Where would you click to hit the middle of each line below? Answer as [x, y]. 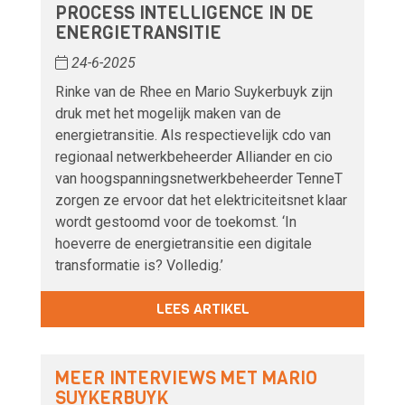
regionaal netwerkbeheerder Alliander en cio [194, 157]
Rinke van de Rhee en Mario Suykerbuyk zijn [194, 92]
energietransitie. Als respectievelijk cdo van [193, 136]
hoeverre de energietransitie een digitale [184, 244]
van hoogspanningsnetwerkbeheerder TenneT [199, 179]
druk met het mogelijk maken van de [168, 114]
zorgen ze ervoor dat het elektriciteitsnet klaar [201, 201]
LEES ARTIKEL [202, 309]
